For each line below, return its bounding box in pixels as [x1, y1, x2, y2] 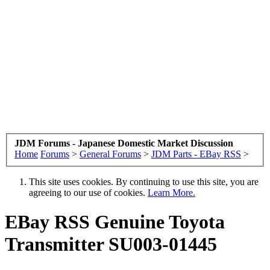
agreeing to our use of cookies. [29, 187, 148, 198]
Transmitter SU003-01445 [5, 233, 217, 255]
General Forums [80, 148, 141, 159]
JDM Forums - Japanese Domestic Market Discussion [14, 137, 233, 148]
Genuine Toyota [90, 210, 225, 233]
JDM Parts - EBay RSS [151, 148, 241, 159]
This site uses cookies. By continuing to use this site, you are [29, 176, 259, 187]
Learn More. [148, 187, 195, 198]
